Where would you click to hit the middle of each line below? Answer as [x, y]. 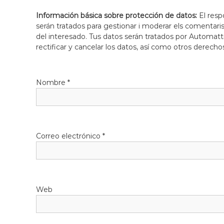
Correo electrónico [69, 136]
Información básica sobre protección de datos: [117, 16]
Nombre [52, 83]
